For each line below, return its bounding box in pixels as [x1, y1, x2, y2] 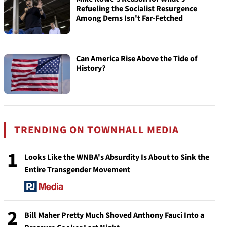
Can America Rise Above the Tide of [76, 53, 197, 64]
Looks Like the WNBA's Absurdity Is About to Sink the [24, 152, 209, 163]
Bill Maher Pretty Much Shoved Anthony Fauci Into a [24, 210, 204, 221]
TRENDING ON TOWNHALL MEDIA [14, 123, 179, 137]
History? [76, 63, 105, 74]
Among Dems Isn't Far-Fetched [76, 13, 183, 24]
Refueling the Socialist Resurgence [76, 3, 197, 14]
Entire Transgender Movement [24, 164, 130, 175]
